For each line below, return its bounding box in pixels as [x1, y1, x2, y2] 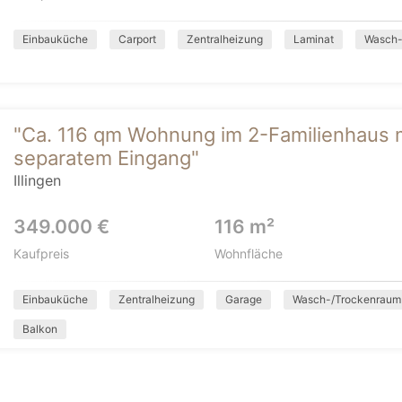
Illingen [13, 171, 61, 189]
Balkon [22, 322, 57, 336]
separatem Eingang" [13, 146, 199, 170]
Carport [118, 32, 156, 46]
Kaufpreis [13, 246, 69, 261]
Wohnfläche [214, 246, 283, 261]
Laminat [293, 32, 334, 46]
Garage [225, 293, 262, 306]
